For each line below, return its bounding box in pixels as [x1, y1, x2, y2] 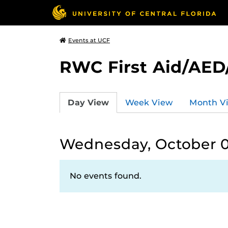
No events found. [70, 171, 141, 181]
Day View [68, 97, 109, 107]
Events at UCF [68, 37, 110, 44]
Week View [125, 97, 173, 107]
